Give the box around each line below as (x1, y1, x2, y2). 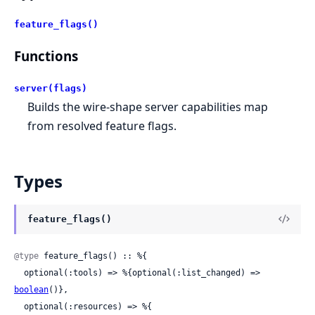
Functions (14, 47, 78, 65)
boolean (14, 284, 49, 295)
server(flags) (14, 82, 87, 94)
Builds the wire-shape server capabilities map (27, 98, 269, 115)
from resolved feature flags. (27, 117, 177, 134)
